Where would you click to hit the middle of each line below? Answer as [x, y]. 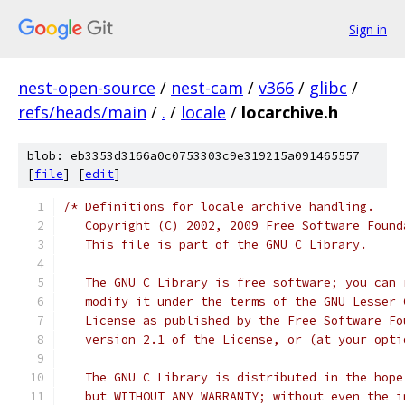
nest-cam [207, 88]
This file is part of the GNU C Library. [215, 245]
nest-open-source [87, 88]
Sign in [368, 29]
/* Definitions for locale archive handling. [219, 207]
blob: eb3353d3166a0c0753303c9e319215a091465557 [193, 156]
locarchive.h [290, 112]
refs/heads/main [82, 112]
